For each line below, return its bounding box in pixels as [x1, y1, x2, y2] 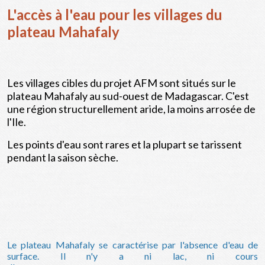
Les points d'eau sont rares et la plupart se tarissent [7, 137, 242, 151]
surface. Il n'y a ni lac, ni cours [7, 250, 258, 261]
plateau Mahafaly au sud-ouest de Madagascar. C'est [7, 89, 249, 102]
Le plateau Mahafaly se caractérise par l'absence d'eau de [7, 238, 258, 250]
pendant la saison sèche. [7, 150, 118, 164]
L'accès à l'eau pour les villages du [7, 5, 222, 23]
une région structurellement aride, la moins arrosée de [7, 102, 256, 115]
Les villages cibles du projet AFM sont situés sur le [7, 76, 236, 89]
